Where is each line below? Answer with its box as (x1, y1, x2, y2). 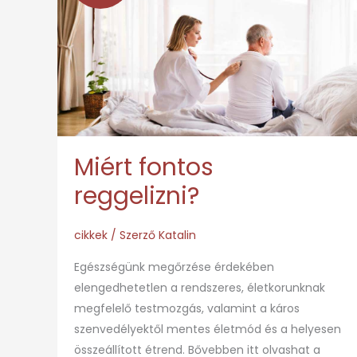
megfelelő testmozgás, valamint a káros (74, 300, 300, 316)
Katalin (159, 226, 196, 243)
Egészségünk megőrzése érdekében (74, 258, 274, 275)
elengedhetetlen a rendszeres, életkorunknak (74, 279, 325, 296)
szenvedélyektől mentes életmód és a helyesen (74, 320, 341, 337)
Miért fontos (74, 150, 214, 184)
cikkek (74, 226, 108, 243)
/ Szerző (108, 226, 159, 243)
